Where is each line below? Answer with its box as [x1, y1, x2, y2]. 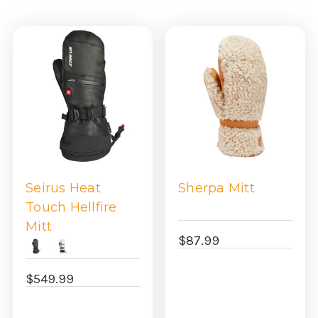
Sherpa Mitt [178, 180, 255, 197]
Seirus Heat [26, 180, 101, 197]
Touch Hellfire [26, 199, 117, 216]
